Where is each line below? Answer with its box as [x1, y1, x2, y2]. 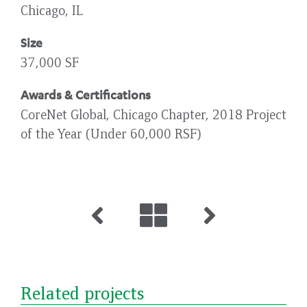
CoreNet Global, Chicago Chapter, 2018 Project [21, 105, 286, 122]
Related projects [21, 281, 144, 304]
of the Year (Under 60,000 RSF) [21, 124, 201, 141]
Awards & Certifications [21, 86, 151, 102]
